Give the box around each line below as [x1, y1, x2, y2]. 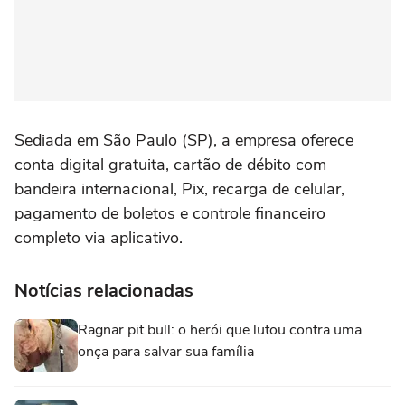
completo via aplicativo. [14, 227, 183, 250]
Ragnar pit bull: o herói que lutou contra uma [78, 320, 362, 341]
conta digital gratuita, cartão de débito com [14, 154, 326, 176]
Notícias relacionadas [14, 278, 193, 304]
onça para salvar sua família [78, 342, 254, 363]
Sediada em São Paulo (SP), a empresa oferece [14, 129, 353, 152]
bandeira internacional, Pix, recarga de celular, [14, 178, 344, 201]
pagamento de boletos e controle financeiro [14, 202, 325, 225]
